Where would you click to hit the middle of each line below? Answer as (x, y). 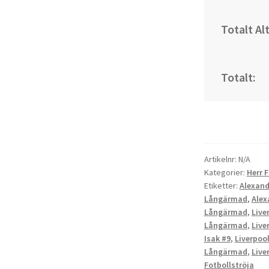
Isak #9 (217, 239)
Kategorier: (225, 173)
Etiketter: (222, 186)
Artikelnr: (221, 159)
